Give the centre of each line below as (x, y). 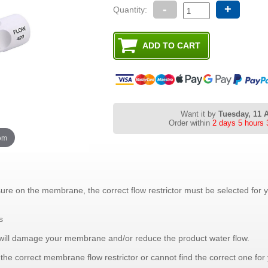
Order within (189, 123)
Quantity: (130, 10)
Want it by (199, 114)
